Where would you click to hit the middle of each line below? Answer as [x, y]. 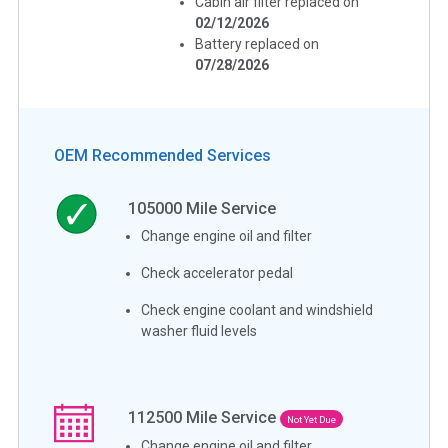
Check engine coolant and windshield [257, 309]
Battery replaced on [257, 43]
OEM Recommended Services [162, 155]
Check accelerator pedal [217, 272]
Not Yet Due [312, 419]
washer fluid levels [199, 330]
